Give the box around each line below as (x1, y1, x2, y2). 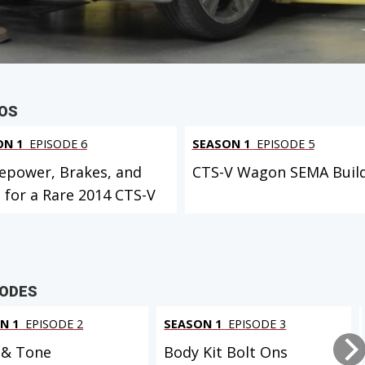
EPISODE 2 (22, 315, 84, 332)
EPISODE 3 (225, 315, 287, 332)
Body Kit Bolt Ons (164, 341, 288, 362)
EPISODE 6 (25, 136, 87, 152)
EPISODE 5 (253, 136, 314, 152)
